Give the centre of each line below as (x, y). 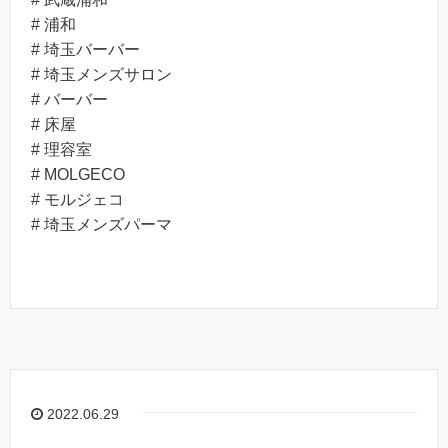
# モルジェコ (77, 200)
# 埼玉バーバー (85, 50)
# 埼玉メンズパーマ (101, 225)
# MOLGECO (78, 175)
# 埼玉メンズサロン (101, 75)
